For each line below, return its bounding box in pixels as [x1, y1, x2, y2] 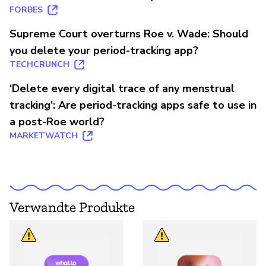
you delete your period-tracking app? [9, 43, 198, 58]
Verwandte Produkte [9, 198, 135, 216]
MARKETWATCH [9, 129, 78, 141]
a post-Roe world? [9, 114, 104, 129]
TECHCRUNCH [9, 58, 69, 70]
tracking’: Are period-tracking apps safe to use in [9, 97, 256, 112]
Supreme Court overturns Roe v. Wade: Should [9, 26, 248, 41]
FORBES [9, 4, 43, 15]
